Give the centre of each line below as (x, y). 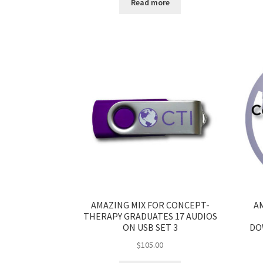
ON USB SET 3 (150, 227)
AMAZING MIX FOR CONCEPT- (150, 205)
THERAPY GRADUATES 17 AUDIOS (150, 216)
